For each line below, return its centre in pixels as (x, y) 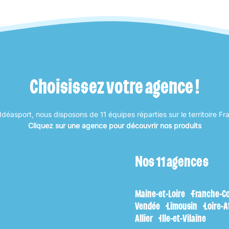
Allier (144, 218)
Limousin (182, 206)
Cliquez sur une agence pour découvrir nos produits (114, 125)
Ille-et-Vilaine (183, 218)
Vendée (147, 206)
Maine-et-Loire (160, 194)
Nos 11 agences (172, 161)
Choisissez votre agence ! (114, 86)
